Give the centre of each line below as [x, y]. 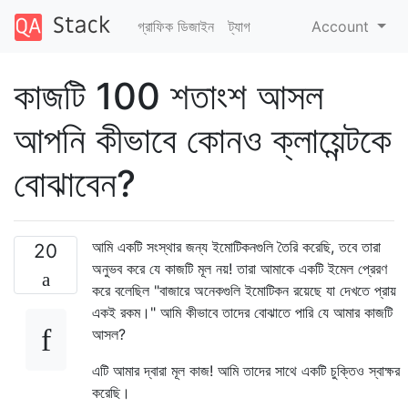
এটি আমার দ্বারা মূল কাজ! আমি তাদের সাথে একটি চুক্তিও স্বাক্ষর [246, 370]
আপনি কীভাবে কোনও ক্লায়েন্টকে [203, 139]
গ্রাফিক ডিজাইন [175, 26]
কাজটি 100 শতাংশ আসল [168, 96]
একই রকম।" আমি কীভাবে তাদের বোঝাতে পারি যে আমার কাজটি [242, 312]
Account [343, 26]
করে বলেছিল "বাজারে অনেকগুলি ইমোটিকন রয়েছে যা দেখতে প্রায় [244, 290]
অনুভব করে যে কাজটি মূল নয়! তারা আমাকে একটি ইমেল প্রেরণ [240, 268]
